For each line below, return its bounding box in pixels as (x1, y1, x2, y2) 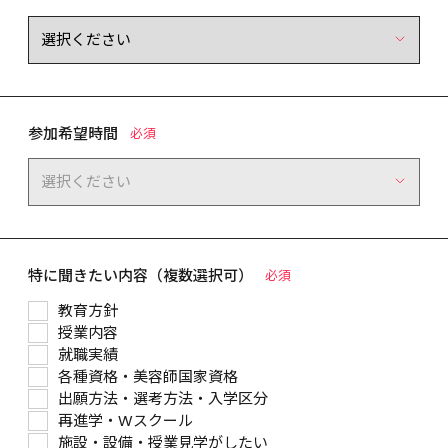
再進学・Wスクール (58, 410, 193, 431)
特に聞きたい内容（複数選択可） (28, 264, 253, 286)
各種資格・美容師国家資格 (58, 366, 238, 387)
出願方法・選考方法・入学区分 (58, 388, 268, 409)
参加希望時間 (28, 122, 118, 144)
